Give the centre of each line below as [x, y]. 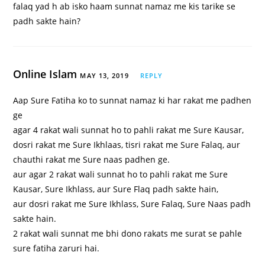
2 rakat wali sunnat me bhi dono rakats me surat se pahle [128, 234]
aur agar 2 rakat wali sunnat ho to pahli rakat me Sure [121, 174]
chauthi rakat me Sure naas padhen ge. [92, 160]
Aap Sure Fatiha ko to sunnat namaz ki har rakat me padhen [132, 101]
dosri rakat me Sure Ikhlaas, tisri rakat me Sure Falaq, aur [127, 145]
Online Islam [47, 74]
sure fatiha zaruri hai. [56, 248]
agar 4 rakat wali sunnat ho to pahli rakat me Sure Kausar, [129, 130]
